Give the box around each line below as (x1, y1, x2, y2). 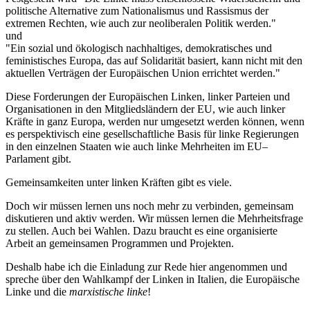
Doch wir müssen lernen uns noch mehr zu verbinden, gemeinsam (6, 199, 293, 212)
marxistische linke (69, 285, 147, 298)
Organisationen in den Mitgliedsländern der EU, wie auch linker (6, 102, 285, 115)
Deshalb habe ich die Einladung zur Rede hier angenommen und (6, 260, 287, 273)
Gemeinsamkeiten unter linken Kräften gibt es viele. (6, 176, 232, 188)
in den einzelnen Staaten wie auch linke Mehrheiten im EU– (6, 140, 268, 152)
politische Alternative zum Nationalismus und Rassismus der (6, 4, 268, 17)
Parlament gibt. (6, 152, 71, 165)
